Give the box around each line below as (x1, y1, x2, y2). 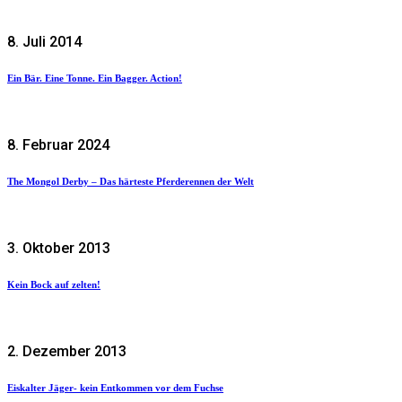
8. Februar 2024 (7, 136, 109, 154)
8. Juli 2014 (7, 33, 82, 51)
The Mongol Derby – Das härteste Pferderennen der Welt (7, 176, 254, 188)
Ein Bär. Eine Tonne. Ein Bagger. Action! (7, 73, 182, 84)
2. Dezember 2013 (7, 343, 127, 360)
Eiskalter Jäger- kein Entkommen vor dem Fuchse (7, 381, 223, 393)
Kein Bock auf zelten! (7, 279, 100, 291)
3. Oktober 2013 (7, 240, 110, 258)
